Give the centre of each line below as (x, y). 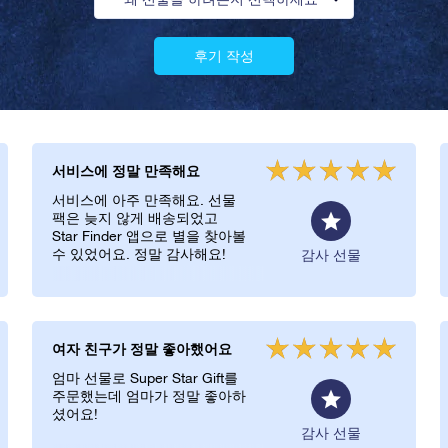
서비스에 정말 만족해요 (126, 170)
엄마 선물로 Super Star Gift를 (145, 378)
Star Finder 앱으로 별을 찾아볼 (149, 236)
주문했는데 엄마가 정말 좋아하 (149, 396)
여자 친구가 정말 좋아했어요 (142, 348)
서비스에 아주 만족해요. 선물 (144, 200)
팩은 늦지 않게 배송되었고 (135, 218)
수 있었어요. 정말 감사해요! (139, 254)
